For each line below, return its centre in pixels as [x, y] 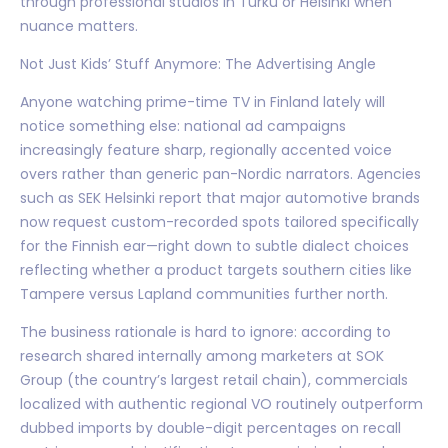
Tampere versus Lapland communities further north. [204, 293]
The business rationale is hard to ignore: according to [205, 331]
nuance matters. [79, 25]
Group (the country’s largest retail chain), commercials [214, 379]
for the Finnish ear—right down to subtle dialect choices [214, 245]
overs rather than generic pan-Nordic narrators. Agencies [220, 173]
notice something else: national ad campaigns [183, 125]
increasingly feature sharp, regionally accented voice [206, 149]
